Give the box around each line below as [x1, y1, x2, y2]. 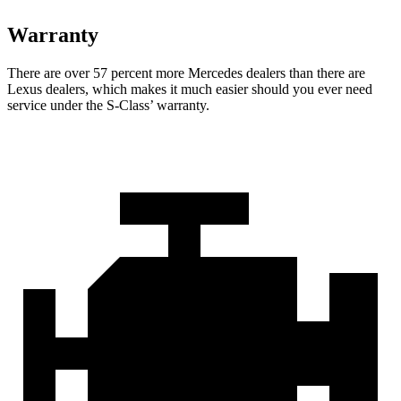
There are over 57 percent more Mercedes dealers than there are [7, 64, 365, 81]
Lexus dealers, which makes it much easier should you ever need [7, 81, 372, 97]
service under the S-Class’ [7, 97, 153, 113]
